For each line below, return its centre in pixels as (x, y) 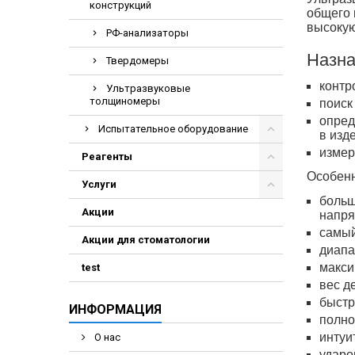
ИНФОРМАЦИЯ (115, 309)
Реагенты (107, 157)
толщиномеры (125, 101)
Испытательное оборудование (173, 129)
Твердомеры (137, 61)
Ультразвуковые (148, 88)
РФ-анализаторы (147, 33)
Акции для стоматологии (146, 240)
